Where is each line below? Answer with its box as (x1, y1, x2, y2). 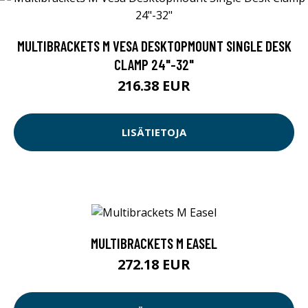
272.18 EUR (118, 255, 190, 274)
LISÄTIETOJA (122, 125, 186, 140)
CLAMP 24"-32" (114, 55, 194, 73)
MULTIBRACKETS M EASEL (91, 234, 217, 252)
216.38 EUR (118, 76, 190, 95)
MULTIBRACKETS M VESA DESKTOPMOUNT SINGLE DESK (16, 36, 291, 54)
